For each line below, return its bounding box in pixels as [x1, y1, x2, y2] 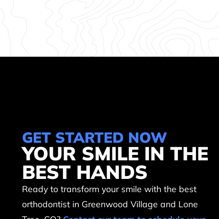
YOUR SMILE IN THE [22, 141, 209, 166]
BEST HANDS [22, 160, 148, 184]
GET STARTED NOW [22, 128, 168, 147]
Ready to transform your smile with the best [22, 183, 197, 195]
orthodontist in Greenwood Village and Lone [22, 198, 198, 210]
